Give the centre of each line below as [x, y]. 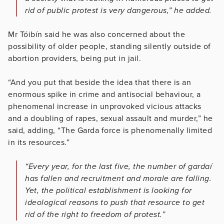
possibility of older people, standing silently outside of [109, 46]
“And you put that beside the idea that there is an [99, 82]
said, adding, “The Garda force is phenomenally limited [110, 130]
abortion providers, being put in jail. [74, 58]
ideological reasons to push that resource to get [115, 202]
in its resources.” [39, 142]
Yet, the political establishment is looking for [108, 190]
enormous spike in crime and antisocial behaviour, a [104, 94]
